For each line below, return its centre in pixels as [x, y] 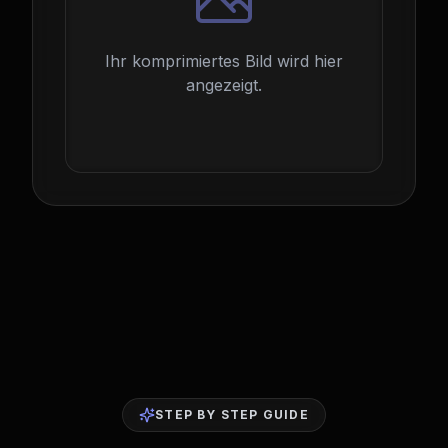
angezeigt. [224, 85]
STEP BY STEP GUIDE [232, 414]
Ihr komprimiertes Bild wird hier [224, 61]
